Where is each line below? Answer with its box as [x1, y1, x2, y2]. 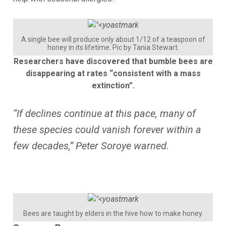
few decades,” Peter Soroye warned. [13, 139, 169, 152]
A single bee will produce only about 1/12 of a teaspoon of [21, 35, 205, 43]
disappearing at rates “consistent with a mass [25, 68, 201, 78]
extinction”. [91, 80, 135, 90]
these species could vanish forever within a [13, 123, 201, 136]
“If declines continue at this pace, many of [13, 107, 196, 120]
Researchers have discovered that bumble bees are [13, 56, 213, 66]
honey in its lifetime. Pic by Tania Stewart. [47, 43, 179, 51]
